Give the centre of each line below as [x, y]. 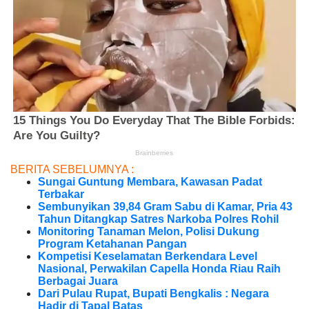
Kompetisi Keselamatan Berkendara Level [148, 257]
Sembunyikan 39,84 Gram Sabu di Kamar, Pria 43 [165, 207]
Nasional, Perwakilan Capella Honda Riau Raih [159, 269]
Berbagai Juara [78, 281]
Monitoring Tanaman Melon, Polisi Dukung [149, 232]
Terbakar [61, 195]
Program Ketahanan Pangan [112, 244]
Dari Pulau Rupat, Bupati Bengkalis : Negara [153, 294]
